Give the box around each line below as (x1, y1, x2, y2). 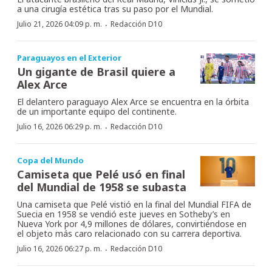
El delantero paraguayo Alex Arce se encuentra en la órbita (17, 95, 249, 107)
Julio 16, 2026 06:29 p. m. (17, 121, 102, 132)
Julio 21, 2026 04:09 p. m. (17, 18, 102, 29)
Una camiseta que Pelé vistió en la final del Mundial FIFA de (17, 198, 251, 210)
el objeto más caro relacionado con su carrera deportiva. (17, 227, 242, 239)
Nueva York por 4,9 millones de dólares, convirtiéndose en (17, 217, 246, 229)
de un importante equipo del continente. (17, 105, 177, 117)
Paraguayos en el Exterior (17, 52, 121, 63)
